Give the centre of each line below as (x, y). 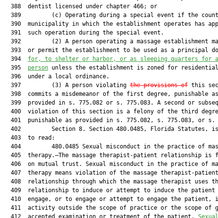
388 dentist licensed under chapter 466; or (81, 6)
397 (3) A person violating (67, 85)
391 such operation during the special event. (84, 33)
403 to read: (29, 138)
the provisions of (159, 85)
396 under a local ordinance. (57, 76)
